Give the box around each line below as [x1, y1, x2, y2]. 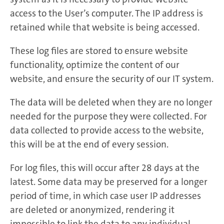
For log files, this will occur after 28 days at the [10, 161, 199, 174]
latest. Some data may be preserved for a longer [10, 175, 207, 188]
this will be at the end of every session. [10, 137, 168, 150]
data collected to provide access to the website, [10, 123, 203, 136]
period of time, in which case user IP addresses [10, 189, 201, 202]
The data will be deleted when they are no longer [10, 95, 212, 108]
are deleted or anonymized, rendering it [10, 203, 174, 216]
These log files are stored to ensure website [10, 44, 188, 57]
